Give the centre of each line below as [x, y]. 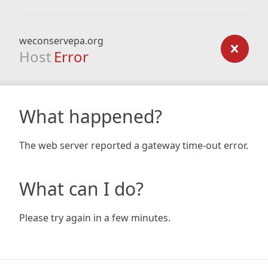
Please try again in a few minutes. [95, 218]
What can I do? [81, 189]
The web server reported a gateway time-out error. [134, 145]
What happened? [91, 116]
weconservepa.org [61, 41]
